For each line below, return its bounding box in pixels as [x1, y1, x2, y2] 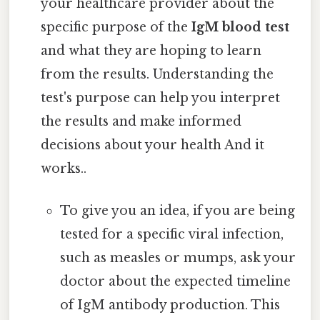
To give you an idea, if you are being [59, 202, 295, 219]
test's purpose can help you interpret [41, 89, 281, 106]
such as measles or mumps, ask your [59, 249, 296, 266]
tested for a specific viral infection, [59, 226, 284, 242]
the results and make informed [41, 113, 242, 129]
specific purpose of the [41, 19, 192, 35]
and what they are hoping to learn [41, 42, 262, 59]
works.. [41, 160, 87, 176]
